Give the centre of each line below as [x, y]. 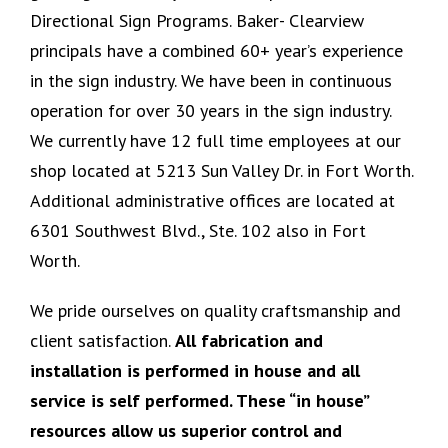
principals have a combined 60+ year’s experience [216, 51]
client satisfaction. [102, 341]
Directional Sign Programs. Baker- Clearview [196, 21]
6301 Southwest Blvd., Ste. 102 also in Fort [197, 231]
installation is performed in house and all [194, 371]
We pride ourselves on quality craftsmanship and [215, 311]
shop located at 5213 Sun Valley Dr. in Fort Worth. [221, 171]
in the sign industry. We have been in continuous [210, 81]
